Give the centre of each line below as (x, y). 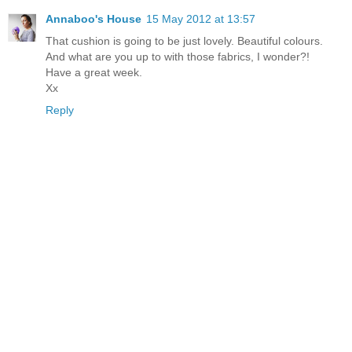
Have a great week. (94, 73)
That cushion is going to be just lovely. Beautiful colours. (184, 41)
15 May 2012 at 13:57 (201, 19)
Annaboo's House (93, 19)
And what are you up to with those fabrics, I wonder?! (178, 57)
